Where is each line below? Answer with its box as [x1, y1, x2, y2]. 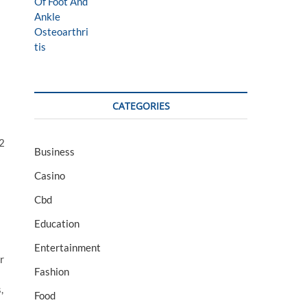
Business [34, 145, 75, 158]
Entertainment [34, 241, 101, 254]
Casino [34, 169, 65, 182]
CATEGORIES [112, 99, 170, 112]
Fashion [34, 265, 69, 278]
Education [34, 217, 79, 230]
